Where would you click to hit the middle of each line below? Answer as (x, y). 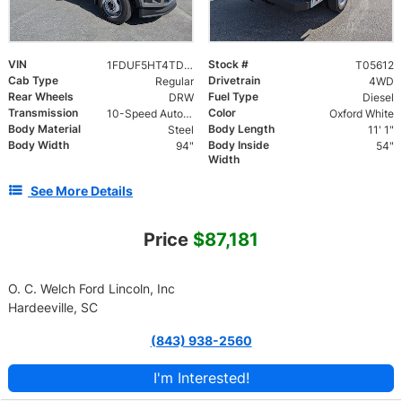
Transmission (43, 113)
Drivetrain (234, 81)
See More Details (82, 191)
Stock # (228, 65)
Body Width (39, 145)
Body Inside (239, 145)
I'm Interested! (201, 378)
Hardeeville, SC (53, 308)
